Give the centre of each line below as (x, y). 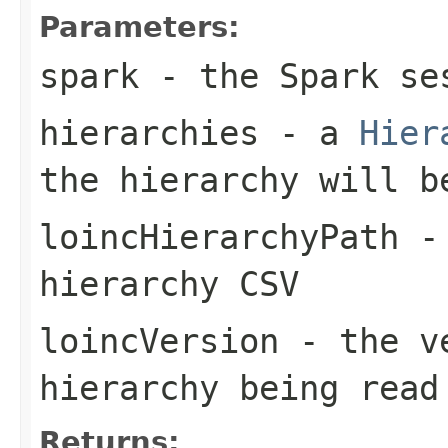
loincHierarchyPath (219, 236)
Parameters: (139, 26)
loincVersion (159, 340)
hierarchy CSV (169, 283)
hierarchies (149, 132)
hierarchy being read (239, 387)
